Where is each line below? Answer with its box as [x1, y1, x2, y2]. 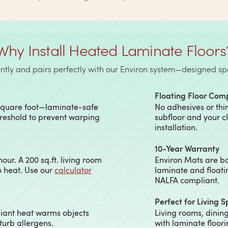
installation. [155, 122, 197, 133]
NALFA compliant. [155, 175, 219, 186]
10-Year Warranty [155, 142, 219, 154]
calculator [54, 164, 92, 176]
